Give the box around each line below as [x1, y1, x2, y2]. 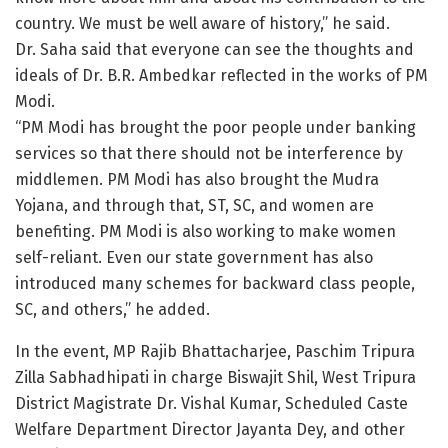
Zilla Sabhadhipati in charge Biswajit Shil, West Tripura [15, 367, 416, 387]
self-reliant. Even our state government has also [15, 247, 373, 267]
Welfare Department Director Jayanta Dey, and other [15, 419, 405, 439]
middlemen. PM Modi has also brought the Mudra [15, 169, 379, 189]
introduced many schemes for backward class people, [15, 273, 415, 293]
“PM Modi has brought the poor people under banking [15, 117, 416, 137]
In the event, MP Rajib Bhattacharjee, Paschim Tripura [15, 341, 415, 361]
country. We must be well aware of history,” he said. [15, 13, 390, 33]
